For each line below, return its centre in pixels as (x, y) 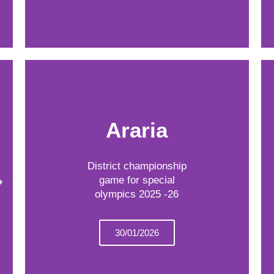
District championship (137, 166)
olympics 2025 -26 (137, 194)
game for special (137, 180)
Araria (137, 130)
